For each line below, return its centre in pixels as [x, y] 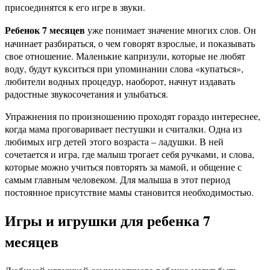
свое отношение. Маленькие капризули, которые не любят [125, 55]
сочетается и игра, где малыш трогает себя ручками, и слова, [130, 154]
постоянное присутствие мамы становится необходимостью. [129, 192]
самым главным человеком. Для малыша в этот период [118, 179]
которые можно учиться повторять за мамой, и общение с [123, 166]
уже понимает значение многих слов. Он [171, 30]
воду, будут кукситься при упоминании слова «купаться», [124, 68]
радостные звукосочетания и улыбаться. [86, 93]
